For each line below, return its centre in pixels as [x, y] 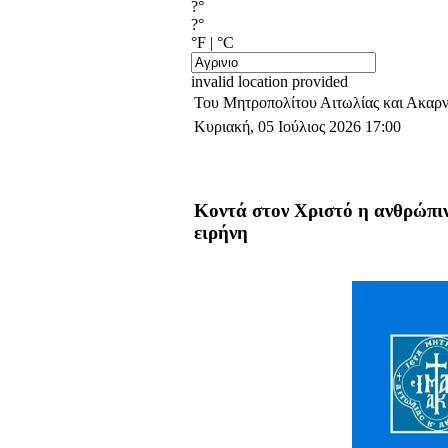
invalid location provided [269, 82]
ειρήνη [221, 232]
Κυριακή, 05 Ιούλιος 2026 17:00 [297, 127]
